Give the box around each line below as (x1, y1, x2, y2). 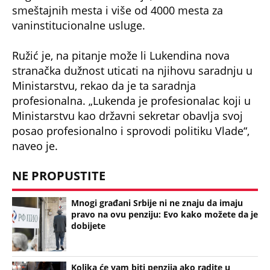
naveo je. (12, 139, 58, 154)
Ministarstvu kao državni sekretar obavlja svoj (12, 108, 243, 124)
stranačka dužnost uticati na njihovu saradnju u (12, 63, 253, 78)
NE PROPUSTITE (12, 167, 105, 184)
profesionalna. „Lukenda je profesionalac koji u (12, 93, 251, 108)
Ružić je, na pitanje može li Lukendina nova (12, 48, 230, 63)
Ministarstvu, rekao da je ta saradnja (12, 78, 196, 93)
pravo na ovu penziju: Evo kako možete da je (71, 208, 258, 220)
